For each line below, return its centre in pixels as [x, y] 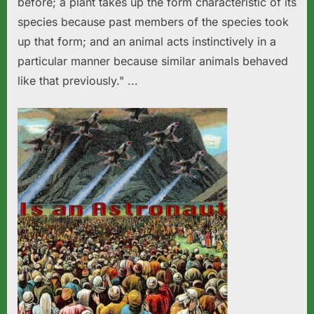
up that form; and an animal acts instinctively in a [147, 42]
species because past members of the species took [153, 22]
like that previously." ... [78, 81]
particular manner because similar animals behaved [153, 61]
